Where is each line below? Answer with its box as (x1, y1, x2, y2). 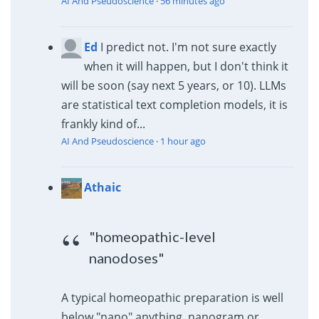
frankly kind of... (61, 115, 145, 132)
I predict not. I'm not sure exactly (100, 38, 276, 55)
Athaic (83, 179, 121, 195)
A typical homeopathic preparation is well (61, 289, 283, 305)
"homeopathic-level (89, 227, 216, 245)
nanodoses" (89, 249, 165, 266)
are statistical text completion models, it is (61, 96, 288, 113)
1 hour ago (159, 134, 206, 147)
